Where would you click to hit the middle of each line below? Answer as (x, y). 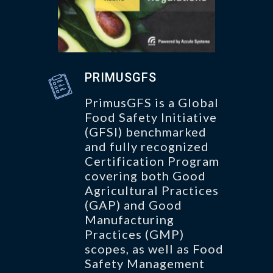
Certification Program (152, 161)
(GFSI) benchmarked (146, 131)
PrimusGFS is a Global (152, 102)
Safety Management (145, 263)
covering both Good (145, 175)
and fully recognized (147, 146)
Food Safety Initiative (151, 117)
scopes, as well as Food (154, 248)
